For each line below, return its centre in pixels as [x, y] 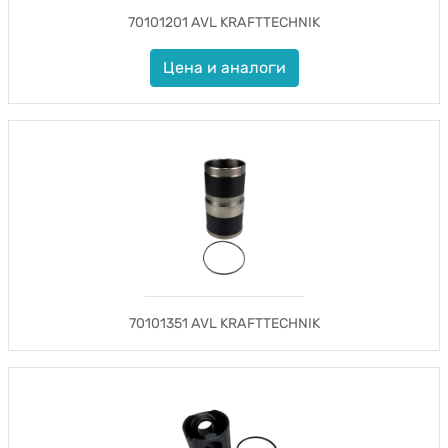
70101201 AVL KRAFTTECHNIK [224, 22]
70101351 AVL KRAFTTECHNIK [224, 323]
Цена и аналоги [224, 67]
